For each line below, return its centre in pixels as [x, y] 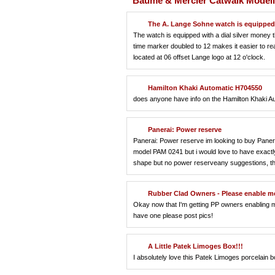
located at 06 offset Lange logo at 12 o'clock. [199, 57]
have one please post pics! [173, 215]
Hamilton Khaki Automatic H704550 [205, 88]
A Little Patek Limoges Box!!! [196, 246]
